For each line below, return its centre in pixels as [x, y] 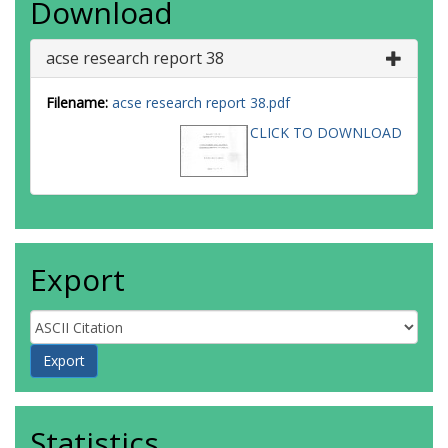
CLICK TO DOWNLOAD [326, 132]
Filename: [77, 102]
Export [77, 279]
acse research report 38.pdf [201, 102]
